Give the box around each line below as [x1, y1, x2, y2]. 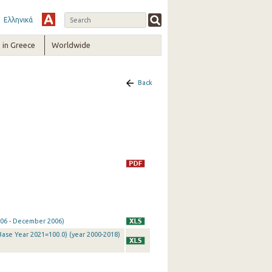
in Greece [2, 41, 35, 49]
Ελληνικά [3, 16, 33, 24]
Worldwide [52, 41, 91, 49]
